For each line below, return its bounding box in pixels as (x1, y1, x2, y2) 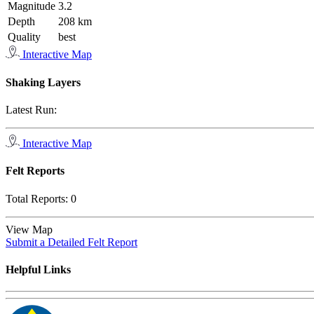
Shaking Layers (6, 76, 81, 88)
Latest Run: (6, 103, 57, 116)
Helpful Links (6, 263, 71, 275)
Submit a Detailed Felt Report (6, 235, 137, 248)
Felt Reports (6, 165, 64, 177)
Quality (8, 31, 41, 43)
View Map (6, 223, 58, 235)
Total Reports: (6, 192, 71, 205)
